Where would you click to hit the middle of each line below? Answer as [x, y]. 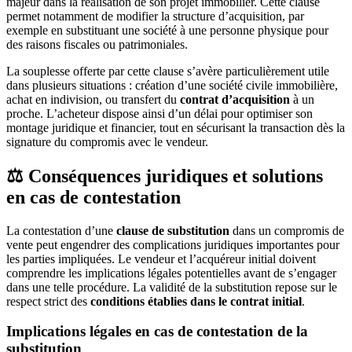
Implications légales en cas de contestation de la [157, 332]
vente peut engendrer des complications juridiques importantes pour [173, 244]
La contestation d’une [61, 230]
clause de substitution [173, 230]
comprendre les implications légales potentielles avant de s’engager [171, 273]
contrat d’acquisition [235, 99]
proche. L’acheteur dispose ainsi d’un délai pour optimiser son [159, 113]
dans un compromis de [287, 230]
